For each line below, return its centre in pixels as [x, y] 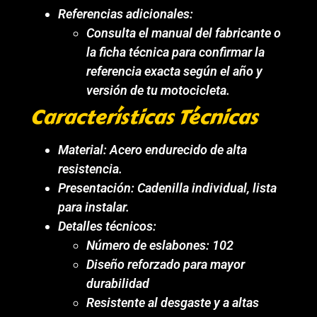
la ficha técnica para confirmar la [176, 52]
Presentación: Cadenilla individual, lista [168, 188]
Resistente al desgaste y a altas [173, 302]
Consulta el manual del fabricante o [184, 33]
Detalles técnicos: [108, 226]
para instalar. [94, 207]
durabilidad [118, 283]
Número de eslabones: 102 [160, 245]
